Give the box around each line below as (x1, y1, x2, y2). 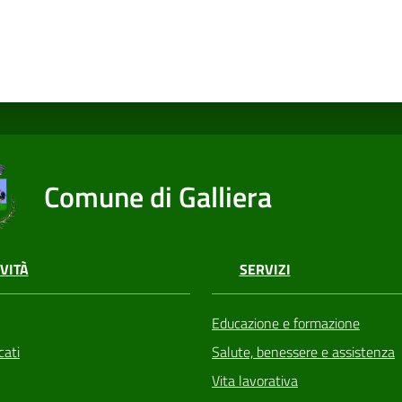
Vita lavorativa (212, 370, 298, 392)
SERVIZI (239, 258, 291, 281)
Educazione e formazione (212, 312, 360, 335)
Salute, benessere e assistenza (212, 341, 395, 363)
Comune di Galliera (44, 174, 273, 218)
